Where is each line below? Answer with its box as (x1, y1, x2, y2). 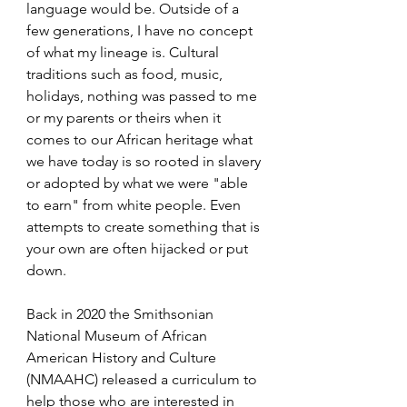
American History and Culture (26, 349, 220, 366)
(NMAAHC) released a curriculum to (26, 371, 261, 388)
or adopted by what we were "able (26, 174, 252, 192)
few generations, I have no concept (26, 22, 256, 39)
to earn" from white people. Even (26, 196, 244, 213)
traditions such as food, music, (26, 65, 226, 83)
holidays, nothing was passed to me (26, 87, 261, 104)
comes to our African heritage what (26, 131, 256, 148)
